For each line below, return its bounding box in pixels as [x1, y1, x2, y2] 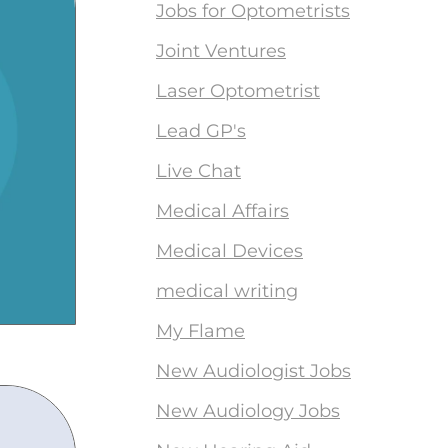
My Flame [156, 320, 245, 342]
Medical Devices [156, 240, 303, 262]
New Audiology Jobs [156, 400, 340, 422]
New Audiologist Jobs [156, 360, 351, 382]
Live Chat [156, 160, 241, 182]
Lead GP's [156, 120, 246, 142]
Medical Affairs [156, 200, 289, 222]
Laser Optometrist [156, 80, 320, 102]
